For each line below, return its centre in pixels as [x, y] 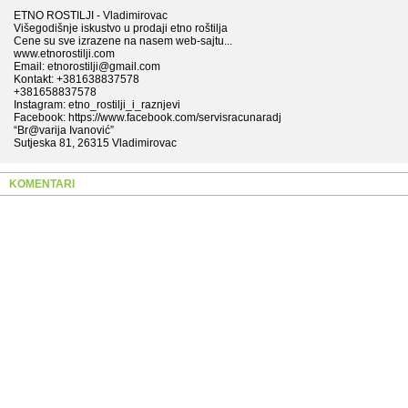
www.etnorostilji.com [64, 54]
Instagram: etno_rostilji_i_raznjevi [97, 105]
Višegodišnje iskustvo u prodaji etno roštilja [121, 28]
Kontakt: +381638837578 [76, 79]
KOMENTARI [42, 184]
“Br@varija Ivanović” [64, 130]
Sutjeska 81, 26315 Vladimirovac [95, 143]
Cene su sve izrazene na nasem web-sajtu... [123, 41]
